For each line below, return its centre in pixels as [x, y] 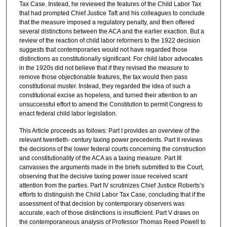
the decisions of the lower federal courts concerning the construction [112, 149]
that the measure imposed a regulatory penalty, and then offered [107, 23]
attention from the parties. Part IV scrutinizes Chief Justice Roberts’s [111, 185]
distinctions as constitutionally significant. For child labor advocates [111, 59]
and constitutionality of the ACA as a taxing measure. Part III [100, 158]
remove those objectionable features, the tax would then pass [103, 77]
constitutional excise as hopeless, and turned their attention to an [108, 96]
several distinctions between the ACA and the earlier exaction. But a [111, 32]
